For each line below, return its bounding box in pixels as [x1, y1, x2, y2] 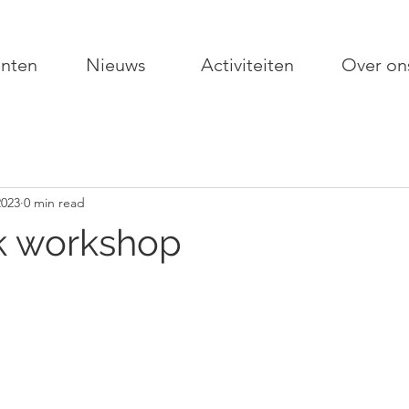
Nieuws [86, 54, 146, 76]
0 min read [24, 194, 85, 211]
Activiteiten [201, 54, 294, 76]
